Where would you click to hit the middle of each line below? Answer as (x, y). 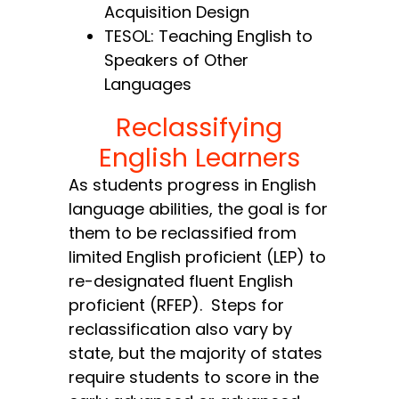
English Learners (199, 158)
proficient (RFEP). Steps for (177, 305)
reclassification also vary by (181, 330)
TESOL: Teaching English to (209, 37)
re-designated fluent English (181, 281)
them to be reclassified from (183, 233)
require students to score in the (194, 378)
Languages (148, 85)
